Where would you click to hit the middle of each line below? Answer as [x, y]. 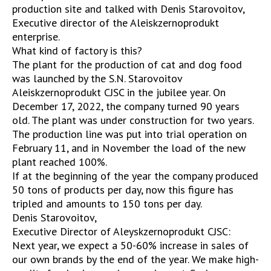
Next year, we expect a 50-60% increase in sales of [130, 246]
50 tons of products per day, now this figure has [123, 190]
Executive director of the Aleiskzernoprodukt [116, 23]
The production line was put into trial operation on [129, 134]
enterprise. [36, 37]
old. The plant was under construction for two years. [133, 120]
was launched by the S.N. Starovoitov [97, 79]
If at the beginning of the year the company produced [135, 176]
